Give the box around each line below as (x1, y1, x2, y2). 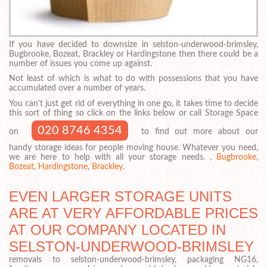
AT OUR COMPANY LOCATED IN (9, 222, 226, 238)
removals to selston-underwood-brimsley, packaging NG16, (9, 256, 258, 265)
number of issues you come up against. (9, 59, 152, 68)
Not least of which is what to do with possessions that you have (9, 74, 258, 83)
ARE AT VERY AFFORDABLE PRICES (9, 205, 258, 222)
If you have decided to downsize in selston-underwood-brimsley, (9, 40, 258, 49)
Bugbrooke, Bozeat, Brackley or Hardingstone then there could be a (9, 49, 258, 58)
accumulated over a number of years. (9, 84, 145, 93)
